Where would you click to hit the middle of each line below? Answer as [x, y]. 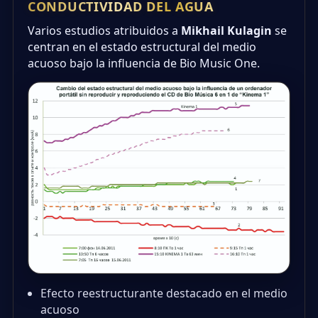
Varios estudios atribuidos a [104, 31]
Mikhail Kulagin [226, 31]
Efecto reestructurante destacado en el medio [164, 294]
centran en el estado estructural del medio [142, 47]
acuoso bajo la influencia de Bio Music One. [144, 64]
